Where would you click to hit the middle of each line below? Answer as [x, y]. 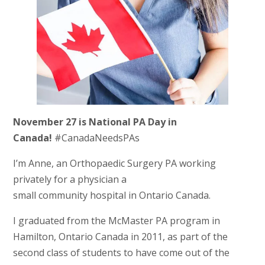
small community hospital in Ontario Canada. [112, 195]
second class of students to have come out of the [121, 252]
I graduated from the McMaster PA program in [116, 220]
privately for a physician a [70, 179]
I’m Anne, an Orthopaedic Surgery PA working [114, 163]
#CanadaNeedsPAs [97, 138]
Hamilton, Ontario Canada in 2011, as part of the [120, 236]
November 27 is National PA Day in [95, 122]
